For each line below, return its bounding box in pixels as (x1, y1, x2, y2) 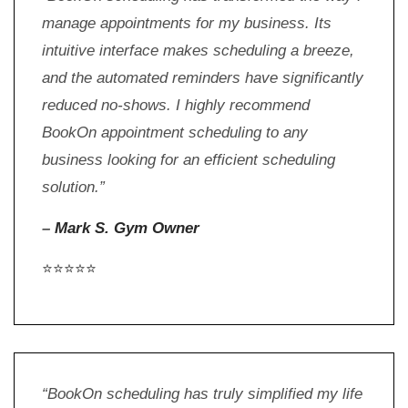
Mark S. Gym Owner (55, 219, 199, 238)
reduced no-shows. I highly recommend (42, 97, 310, 115)
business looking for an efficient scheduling (42, 151, 335, 169)
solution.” (42, 178, 109, 197)
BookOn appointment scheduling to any (42, 124, 308, 142)
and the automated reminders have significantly (42, 69, 363, 87)
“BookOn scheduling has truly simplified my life (42, 385, 362, 403)
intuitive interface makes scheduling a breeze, (42, 42, 354, 60)
